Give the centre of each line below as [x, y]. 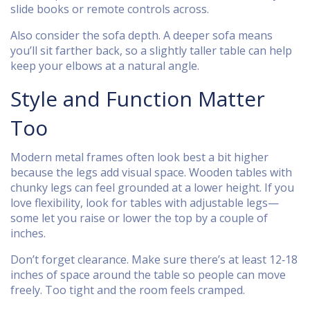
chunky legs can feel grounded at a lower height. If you [152, 188]
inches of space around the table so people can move [148, 275]
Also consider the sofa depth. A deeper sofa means [142, 35]
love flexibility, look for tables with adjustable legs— [145, 203]
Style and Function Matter [138, 99]
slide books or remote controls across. [110, 9]
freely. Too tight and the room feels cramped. [128, 290]
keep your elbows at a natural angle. [105, 66]
